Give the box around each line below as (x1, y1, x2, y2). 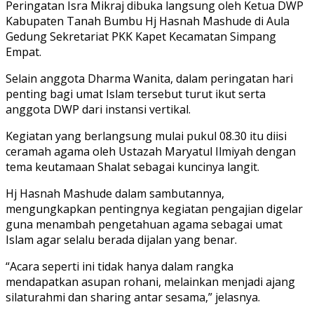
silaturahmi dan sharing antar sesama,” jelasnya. (6, 289, 260, 305)
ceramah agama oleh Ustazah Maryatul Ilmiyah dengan (6, 143, 296, 159)
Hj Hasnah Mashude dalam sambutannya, (6, 185, 224, 201)
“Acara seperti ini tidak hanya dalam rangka (6, 258, 233, 274)
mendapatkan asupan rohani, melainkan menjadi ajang (6, 273, 295, 289)
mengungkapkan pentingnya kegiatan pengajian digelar (6, 200, 303, 217)
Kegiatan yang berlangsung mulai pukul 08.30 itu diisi (6, 128, 287, 144)
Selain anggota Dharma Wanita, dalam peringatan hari (6, 70, 293, 86)
